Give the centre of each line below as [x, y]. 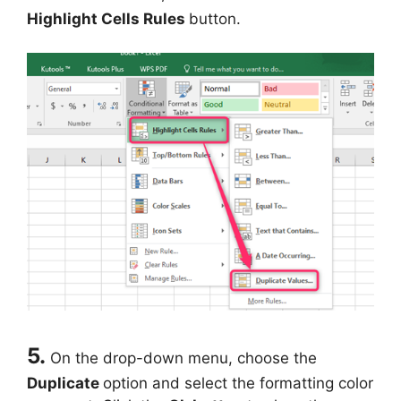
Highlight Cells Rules [108, 18]
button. [215, 18]
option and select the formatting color [238, 383]
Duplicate [65, 383]
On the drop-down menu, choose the [183, 358]
